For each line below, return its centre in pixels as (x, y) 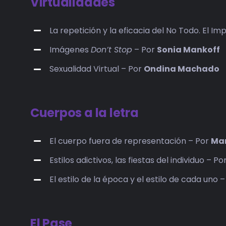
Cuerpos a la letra (84, 112)
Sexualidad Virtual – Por (97, 69)
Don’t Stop (112, 49)
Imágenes (70, 49)
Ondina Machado (182, 69)
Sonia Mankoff (189, 49)
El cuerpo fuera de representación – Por (130, 141)
